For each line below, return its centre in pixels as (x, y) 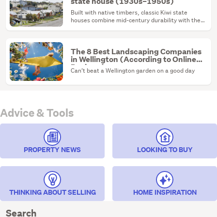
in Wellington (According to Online (133, 60)
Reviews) (88, 67)
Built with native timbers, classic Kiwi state (129, 13)
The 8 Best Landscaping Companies (136, 52)
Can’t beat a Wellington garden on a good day (133, 71)
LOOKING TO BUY (165, 149)
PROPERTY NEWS (52, 149)
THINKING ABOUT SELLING (52, 192)
